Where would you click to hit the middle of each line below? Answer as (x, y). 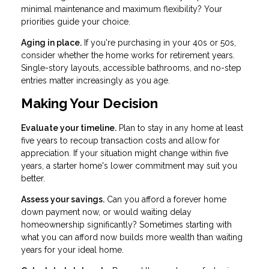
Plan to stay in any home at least (180, 128)
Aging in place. (51, 42)
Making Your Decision (89, 103)
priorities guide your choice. (76, 21)
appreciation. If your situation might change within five (125, 153)
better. (33, 178)
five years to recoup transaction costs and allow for (120, 140)
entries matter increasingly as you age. (95, 80)
